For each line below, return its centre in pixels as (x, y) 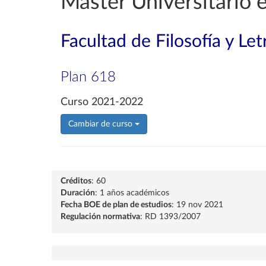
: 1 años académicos (132, 193)
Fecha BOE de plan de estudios (116, 205)
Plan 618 (88, 77)
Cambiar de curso (102, 124)
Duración (78, 193)
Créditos (76, 181)
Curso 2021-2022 (102, 102)
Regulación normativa (100, 217)
